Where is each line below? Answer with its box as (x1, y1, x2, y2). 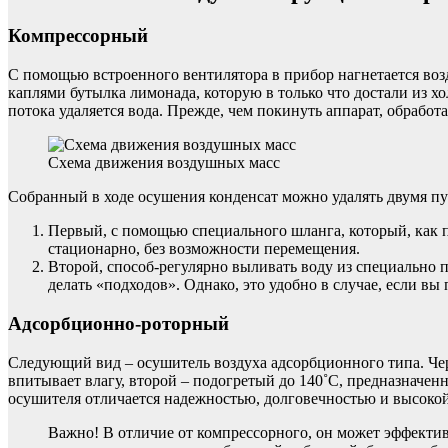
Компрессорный (8, 25, 148, 47)
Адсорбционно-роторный (8, 312, 229, 334)
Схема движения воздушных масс (48, 154, 280, 172)
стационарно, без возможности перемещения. (48, 240, 360, 258)
